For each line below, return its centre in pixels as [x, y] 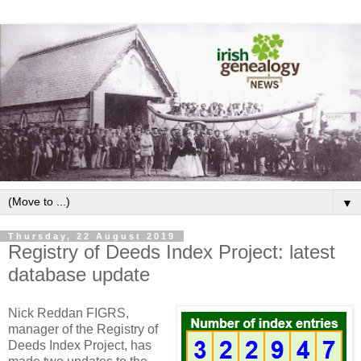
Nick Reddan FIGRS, [68, 313]
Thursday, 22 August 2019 [92, 236]
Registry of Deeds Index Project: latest [172, 251]
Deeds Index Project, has [80, 345]
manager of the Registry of [83, 329]
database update [79, 274]
